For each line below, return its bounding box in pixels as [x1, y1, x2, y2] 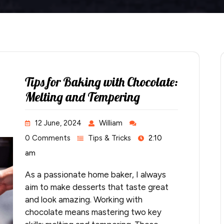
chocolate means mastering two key [25, 207, 161, 217]
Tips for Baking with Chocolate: [25, 74, 178, 90]
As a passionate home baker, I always [25, 169, 166, 180]
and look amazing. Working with [25, 194, 142, 205]
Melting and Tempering [25, 89, 140, 105]
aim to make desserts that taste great [25, 182, 168, 192]
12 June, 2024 [35, 118, 81, 128]
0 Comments [25, 133, 70, 143]
